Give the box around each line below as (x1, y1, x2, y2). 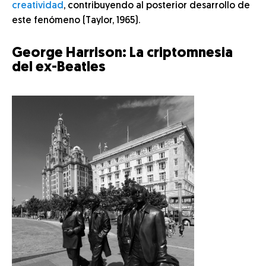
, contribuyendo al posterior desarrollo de (64, 1, 250, 11)
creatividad (12, 1, 64, 11)
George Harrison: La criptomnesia (12, 46, 233, 61)
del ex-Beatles (12, 61, 106, 75)
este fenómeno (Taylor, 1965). (12, 16, 140, 26)
